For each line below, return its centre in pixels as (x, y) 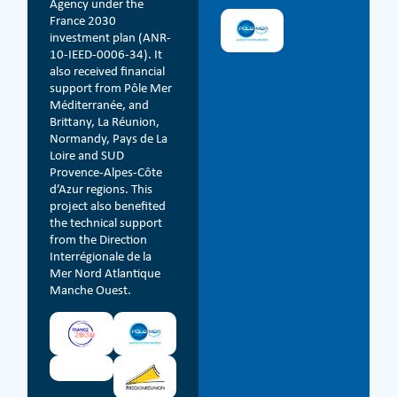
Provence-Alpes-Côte (106, 172)
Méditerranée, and (100, 105)
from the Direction (99, 240)
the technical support (106, 223)
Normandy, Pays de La (109, 139)
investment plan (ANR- (111, 38)
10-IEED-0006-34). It (106, 54)
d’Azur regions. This (101, 189)
